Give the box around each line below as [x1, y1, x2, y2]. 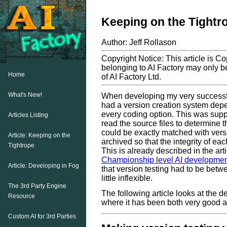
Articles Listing [8, 111, 48, 119]
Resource [8, 193, 35, 200]
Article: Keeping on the [8, 132, 70, 139]
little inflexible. [101, 174, 153, 182]
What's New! [8, 91, 42, 98]
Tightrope [8, 142, 34, 149]
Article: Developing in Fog [8, 162, 79, 169]
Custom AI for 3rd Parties [8, 213, 76, 220]
